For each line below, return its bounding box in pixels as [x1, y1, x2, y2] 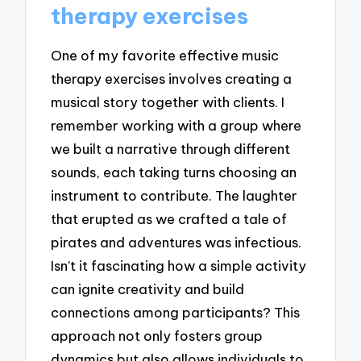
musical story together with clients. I [51, 93, 285, 111]
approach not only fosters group [51, 327, 263, 345]
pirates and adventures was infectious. [51, 234, 302, 251]
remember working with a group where [51, 117, 302, 135]
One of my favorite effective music [51, 47, 280, 64]
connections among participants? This [51, 304, 301, 322]
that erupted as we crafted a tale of [51, 210, 288, 228]
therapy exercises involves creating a [51, 70, 293, 88]
